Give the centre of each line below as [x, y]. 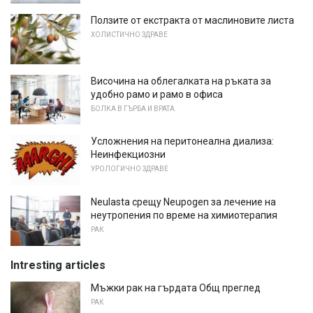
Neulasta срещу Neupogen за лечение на [183, 202]
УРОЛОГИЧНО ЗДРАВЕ [130, 169]
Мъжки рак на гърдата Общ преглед [176, 287]
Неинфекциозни [128, 155]
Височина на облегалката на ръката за [181, 81]
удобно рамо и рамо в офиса [157, 94]
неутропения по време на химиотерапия [184, 215]
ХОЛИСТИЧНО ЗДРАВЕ [129, 35]
